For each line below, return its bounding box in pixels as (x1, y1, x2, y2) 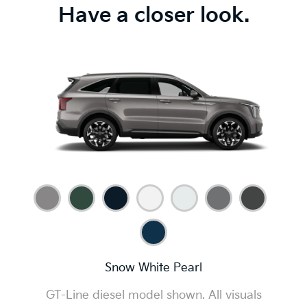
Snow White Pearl (105, 261, 202, 275)
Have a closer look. (58, 3, 249, 28)
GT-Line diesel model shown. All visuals (45, 288, 262, 302)
